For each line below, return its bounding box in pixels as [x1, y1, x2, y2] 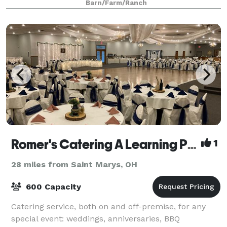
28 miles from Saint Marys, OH [11, 159, 137, 169]
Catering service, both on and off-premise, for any [11, 201, 206, 211]
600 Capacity [23, 181, 81, 192]
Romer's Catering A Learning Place [187, 136, 197, 152]
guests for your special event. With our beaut [11, 7, 188, 17]
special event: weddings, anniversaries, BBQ [11, 213, 180, 223]
